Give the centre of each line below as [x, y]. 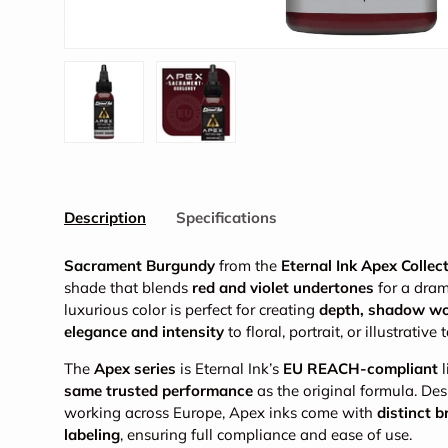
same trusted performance [158, 391]
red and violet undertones [283, 288]
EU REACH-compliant [360, 369]
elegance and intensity [144, 332]
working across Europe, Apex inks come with [220, 413]
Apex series [135, 369]
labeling [92, 435]
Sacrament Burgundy [139, 266]
